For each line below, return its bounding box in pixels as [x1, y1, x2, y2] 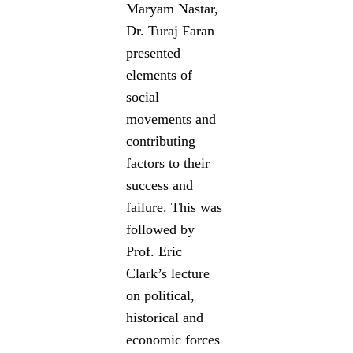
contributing [126, 132, 196, 149]
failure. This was [126, 199, 223, 215]
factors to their [126, 154, 210, 171]
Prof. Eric [126, 243, 183, 259]
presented [126, 44, 181, 61]
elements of [126, 66, 193, 83]
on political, [126, 287, 195, 303]
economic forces [126, 331, 221, 347]
